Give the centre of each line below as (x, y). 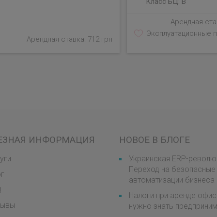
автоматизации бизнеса (172, 180)
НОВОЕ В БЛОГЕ (155, 140)
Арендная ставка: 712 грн (69, 39)
